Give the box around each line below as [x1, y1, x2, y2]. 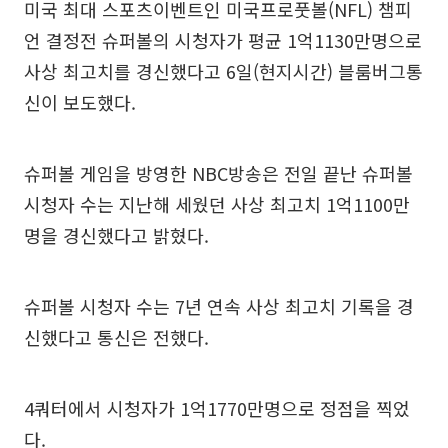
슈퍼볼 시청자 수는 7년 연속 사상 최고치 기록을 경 [24, 293, 414, 319]
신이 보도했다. [24, 89, 136, 115]
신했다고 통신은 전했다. [24, 324, 209, 350]
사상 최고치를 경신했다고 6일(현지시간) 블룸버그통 [24, 58, 423, 84]
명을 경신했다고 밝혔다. [24, 222, 209, 248]
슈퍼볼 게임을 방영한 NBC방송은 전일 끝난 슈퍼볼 [24, 160, 413, 186]
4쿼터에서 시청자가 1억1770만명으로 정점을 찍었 [24, 395, 410, 421]
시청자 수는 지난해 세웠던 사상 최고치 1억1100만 [24, 191, 410, 217]
